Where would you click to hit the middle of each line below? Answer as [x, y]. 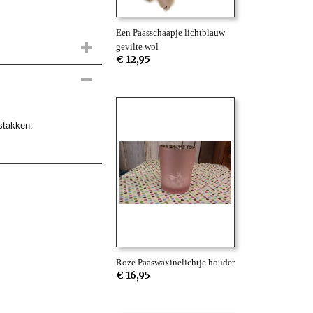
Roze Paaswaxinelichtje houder [175, 262]
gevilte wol [137, 46]
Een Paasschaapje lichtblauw [170, 32]
